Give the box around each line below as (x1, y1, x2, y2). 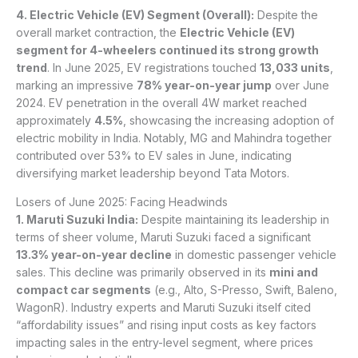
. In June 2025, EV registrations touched (47, 61, 260, 75)
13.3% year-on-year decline (16, 248, 172, 262)
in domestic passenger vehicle (172, 248, 336, 262)
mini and (269, 265, 318, 280)
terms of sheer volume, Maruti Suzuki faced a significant (16, 230, 311, 245)
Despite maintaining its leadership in (138, 213, 329, 227)
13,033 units (260, 61, 330, 75)
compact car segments (16, 283, 151, 297)
